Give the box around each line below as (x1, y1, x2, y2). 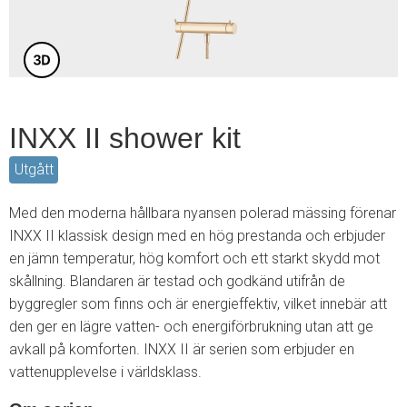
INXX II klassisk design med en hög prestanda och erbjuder (9, 227, 385, 245)
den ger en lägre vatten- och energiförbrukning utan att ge (9, 318, 373, 336)
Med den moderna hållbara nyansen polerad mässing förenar (9, 204, 396, 223)
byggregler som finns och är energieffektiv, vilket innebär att (9, 295, 387, 313)
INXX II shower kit (9, 122, 241, 154)
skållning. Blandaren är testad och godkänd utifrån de (9, 273, 345, 291)
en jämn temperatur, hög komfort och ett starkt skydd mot (9, 250, 380, 268)
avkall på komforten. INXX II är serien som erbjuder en (9, 341, 354, 359)
